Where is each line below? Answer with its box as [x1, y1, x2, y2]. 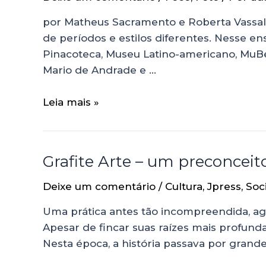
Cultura [165, 180, 202, 193]
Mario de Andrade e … [43, 64, 156, 76]
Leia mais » [43, 96, 99, 109]
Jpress [207, 180, 241, 193]
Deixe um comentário [43, 180, 156, 193]
